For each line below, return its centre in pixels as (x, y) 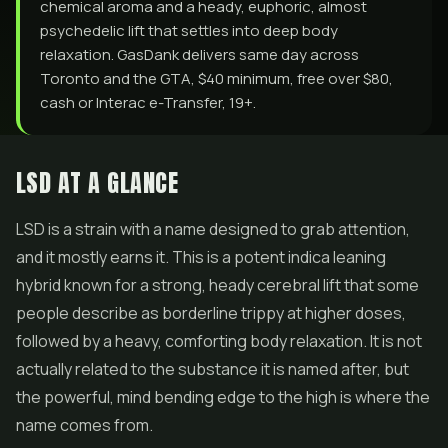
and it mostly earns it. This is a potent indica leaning (201, 257)
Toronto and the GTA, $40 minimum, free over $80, (216, 78)
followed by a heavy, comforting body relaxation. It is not (219, 341)
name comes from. (84, 425)
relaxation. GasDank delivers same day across (199, 54)
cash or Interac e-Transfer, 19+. (148, 102)
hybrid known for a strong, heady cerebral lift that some (217, 285)
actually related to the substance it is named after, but (212, 369)
